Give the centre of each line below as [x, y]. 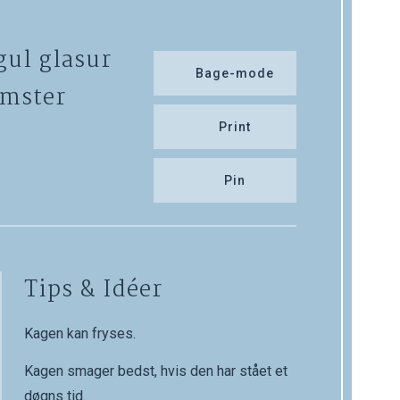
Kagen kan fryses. [79, 334]
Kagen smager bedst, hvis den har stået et [155, 371]
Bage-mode [234, 74]
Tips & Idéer [93, 291]
